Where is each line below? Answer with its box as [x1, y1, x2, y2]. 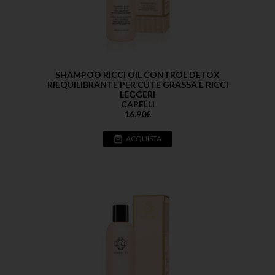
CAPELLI [120, 98, 155, 109]
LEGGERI [120, 88, 155, 99]
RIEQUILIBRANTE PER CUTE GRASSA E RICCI [47, 79, 228, 90]
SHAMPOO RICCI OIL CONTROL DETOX [55, 69, 220, 80]
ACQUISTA [126, 134, 161, 144]
